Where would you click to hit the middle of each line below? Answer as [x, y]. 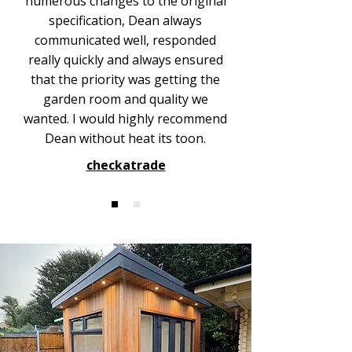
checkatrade [126, 165]
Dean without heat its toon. [125, 138]
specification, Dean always [125, 20]
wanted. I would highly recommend [125, 119]
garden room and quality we [125, 99]
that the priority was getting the [125, 79]
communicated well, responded [125, 40]
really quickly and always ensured [125, 60]
